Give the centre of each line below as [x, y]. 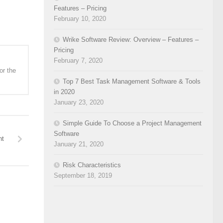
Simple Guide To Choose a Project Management [132, 123]
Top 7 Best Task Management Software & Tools [132, 81]
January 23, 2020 [79, 102]
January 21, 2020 [79, 144]
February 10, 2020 [80, 18]
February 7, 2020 [78, 60]
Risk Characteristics [92, 165]
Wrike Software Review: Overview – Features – [131, 39]
